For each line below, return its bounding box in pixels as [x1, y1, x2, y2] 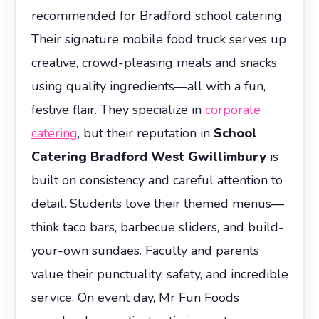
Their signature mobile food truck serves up [31, 30, 286, 48]
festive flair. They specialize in [31, 100, 205, 118]
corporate [204, 100, 261, 118]
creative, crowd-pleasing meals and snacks [31, 53, 277, 71]
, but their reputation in [77, 124, 214, 142]
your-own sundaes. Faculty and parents [31, 241, 259, 259]
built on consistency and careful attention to [31, 171, 283, 189]
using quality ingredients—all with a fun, [31, 77, 266, 95]
